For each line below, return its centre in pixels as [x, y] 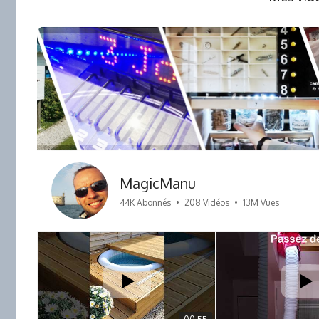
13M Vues [261, 203]
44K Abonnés [145, 203]
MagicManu [158, 183]
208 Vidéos [207, 203]
